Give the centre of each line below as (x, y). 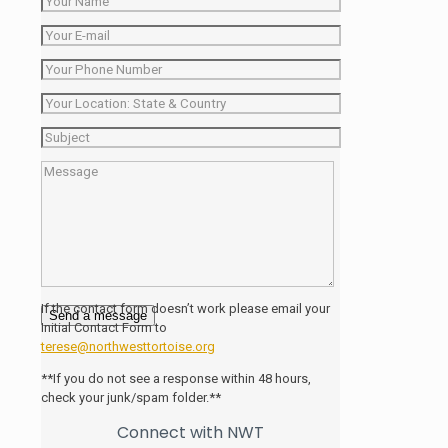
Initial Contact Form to (104, 327)
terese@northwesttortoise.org (128, 346)
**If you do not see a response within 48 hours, (176, 378)
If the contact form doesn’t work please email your (185, 308)
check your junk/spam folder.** (131, 397)
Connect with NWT (190, 432)
